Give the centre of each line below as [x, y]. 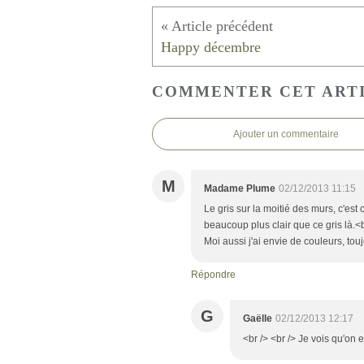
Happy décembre [211, 47]
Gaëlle [258, 319]
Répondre [213, 275]
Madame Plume [240, 189]
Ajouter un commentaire [286, 134]
